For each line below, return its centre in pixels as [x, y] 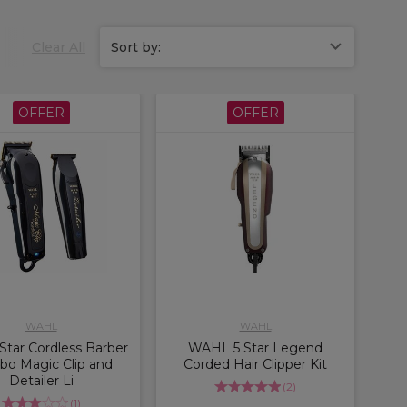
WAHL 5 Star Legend [255, 347]
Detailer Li [41, 380]
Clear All [59, 47]
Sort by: [136, 47]
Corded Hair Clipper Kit [255, 364]
